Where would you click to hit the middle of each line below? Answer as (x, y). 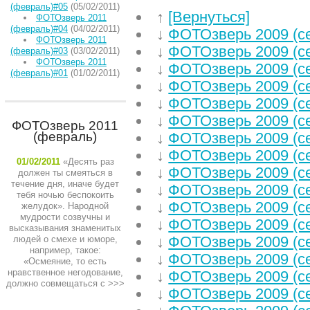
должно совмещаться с (55, 283)
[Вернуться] (209, 17)
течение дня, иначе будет (65, 184)
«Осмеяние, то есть (65, 261)
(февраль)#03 (39, 51)
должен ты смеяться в (65, 173)
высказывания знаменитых (65, 228)
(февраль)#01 (39, 73)
